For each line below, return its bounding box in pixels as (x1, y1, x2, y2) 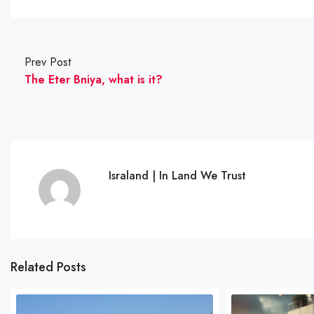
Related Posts (11, 258, 86, 276)
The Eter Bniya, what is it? (25, 71, 163, 88)
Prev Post (25, 54, 71, 70)
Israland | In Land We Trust (109, 168, 246, 184)
